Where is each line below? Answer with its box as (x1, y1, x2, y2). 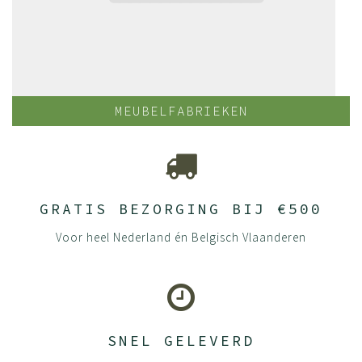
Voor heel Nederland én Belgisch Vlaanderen (56, 229, 306, 245)
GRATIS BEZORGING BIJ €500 (40, 200, 322, 218)
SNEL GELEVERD (107, 331, 255, 350)
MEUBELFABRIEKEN (114, 103, 248, 119)
